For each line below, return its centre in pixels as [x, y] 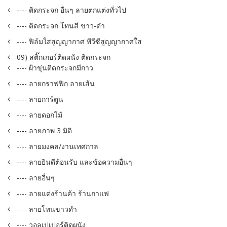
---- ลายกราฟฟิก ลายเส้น [56, 84]
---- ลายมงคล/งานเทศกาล [58, 146]
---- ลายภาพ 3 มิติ [44, 131]
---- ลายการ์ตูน [40, 99]
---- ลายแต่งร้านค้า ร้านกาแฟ [63, 194]
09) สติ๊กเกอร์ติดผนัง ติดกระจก [64, 57]
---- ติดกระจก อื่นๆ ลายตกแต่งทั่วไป [71, 10]
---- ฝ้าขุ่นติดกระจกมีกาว [55, 68]
